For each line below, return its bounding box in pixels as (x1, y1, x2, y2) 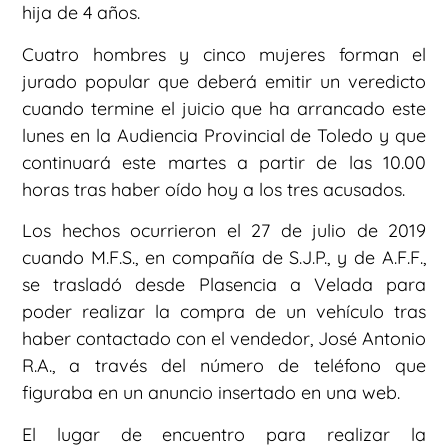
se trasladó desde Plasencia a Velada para (22, 273, 426, 297)
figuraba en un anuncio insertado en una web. (22, 381, 400, 405)
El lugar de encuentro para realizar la (22, 422, 426, 446)
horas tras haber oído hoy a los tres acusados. (22, 177, 405, 201)
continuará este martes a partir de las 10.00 (22, 150, 426, 174)
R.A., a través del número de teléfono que (22, 354, 426, 378)
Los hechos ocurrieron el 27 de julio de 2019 (22, 219, 426, 243)
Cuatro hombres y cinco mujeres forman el (22, 42, 426, 66)
